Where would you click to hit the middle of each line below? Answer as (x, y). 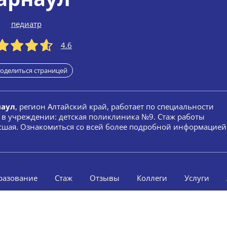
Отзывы (105, 178)
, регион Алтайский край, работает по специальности (115, 106)
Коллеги (152, 178)
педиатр (26, 24)
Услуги (197, 178)
